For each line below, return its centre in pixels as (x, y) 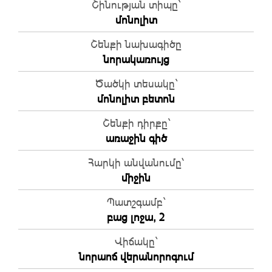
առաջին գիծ (136, 138)
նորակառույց (136, 59)
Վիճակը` (136, 241)
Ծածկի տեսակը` (136, 83)
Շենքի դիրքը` (136, 123)
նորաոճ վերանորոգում (136, 257)
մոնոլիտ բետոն (136, 99)
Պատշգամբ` (136, 202)
